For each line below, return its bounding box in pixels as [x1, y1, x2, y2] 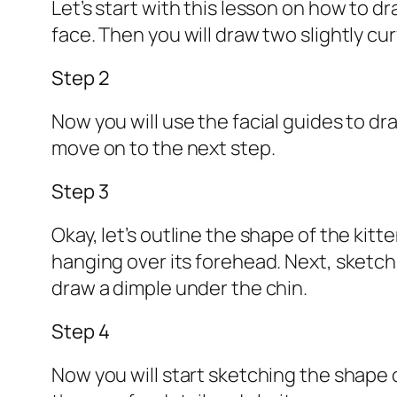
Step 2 [51, 65, 110, 92]
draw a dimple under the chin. [51, 275, 308, 302]
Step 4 [51, 318, 110, 346]
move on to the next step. [51, 135, 276, 162]
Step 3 [51, 178, 109, 206]
